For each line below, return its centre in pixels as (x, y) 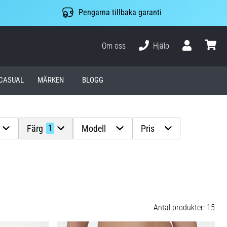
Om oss (114, 46)
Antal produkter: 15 (184, 207)
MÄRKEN (51, 80)
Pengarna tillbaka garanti (120, 13)
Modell (94, 128)
